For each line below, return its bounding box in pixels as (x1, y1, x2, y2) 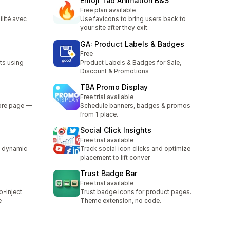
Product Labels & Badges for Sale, (80, 58, 181, 66)
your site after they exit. (80, 24, 149, 32)
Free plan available (80, 6, 136, 14)
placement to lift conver (80, 154, 150, 162)
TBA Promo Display (80, 82, 148, 91)
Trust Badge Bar (80, 169, 137, 178)
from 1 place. (80, 110, 118, 118)
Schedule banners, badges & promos (80, 101, 190, 109)
